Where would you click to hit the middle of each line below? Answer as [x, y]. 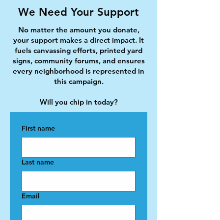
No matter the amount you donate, [79, 30]
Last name [38, 162]
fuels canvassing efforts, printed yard [79, 50]
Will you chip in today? [79, 102]
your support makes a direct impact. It [79, 40]
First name [38, 128]
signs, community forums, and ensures [79, 61]
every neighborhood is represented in [79, 71]
